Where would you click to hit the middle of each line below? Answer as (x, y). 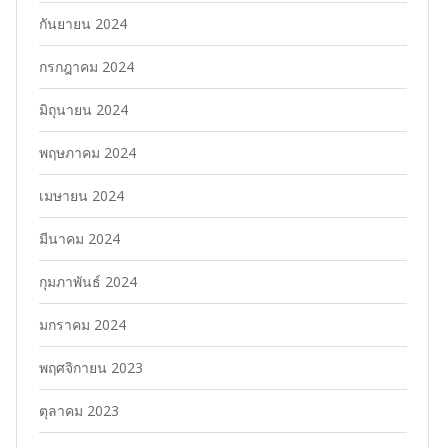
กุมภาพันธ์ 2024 (87, 282)
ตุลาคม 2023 (78, 411)
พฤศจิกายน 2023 (90, 368)
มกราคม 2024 (82, 325)
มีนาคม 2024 (79, 239)
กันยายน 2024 (82, 24)
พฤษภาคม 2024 (87, 153)
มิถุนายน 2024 (83, 110)
